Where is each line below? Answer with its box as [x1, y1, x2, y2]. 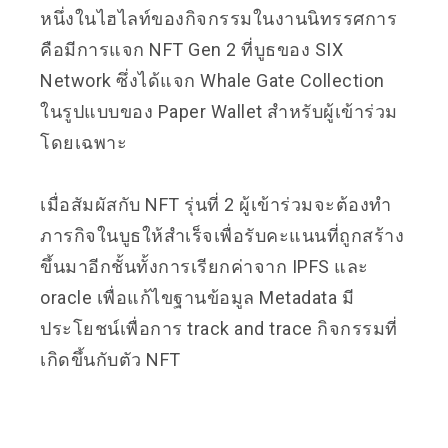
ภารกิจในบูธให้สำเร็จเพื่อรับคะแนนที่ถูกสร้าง [40, 224, 404, 246]
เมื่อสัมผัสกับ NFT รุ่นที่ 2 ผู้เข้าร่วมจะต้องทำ [40, 193, 392, 215]
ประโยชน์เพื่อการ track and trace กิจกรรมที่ [40, 317, 398, 339]
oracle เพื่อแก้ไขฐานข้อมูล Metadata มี [40, 286, 354, 308]
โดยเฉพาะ [40, 131, 127, 153]
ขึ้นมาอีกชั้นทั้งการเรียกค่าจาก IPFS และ [40, 255, 369, 277]
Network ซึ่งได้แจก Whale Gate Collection [40, 69, 385, 91]
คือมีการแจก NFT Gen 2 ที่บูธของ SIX [40, 38, 343, 60]
